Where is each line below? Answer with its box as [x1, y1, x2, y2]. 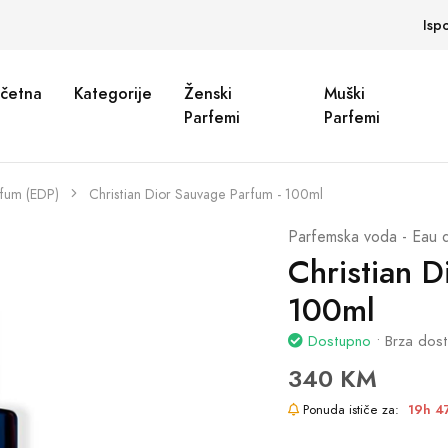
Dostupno [303, 331, 376, 351]
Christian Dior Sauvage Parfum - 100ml [89, 185, 323, 204]
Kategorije [74, 82, 153, 105]
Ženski [184, 82, 233, 105]
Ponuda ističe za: [299, 401, 403, 418]
